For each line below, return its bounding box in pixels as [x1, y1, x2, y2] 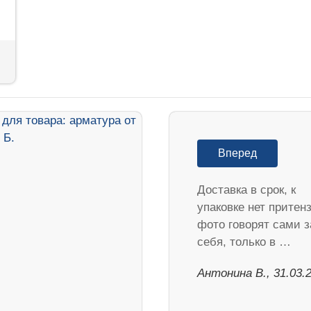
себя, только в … [197, 235, 291, 249]
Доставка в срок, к [197, 183, 296, 197]
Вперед [218, 147, 257, 160]
